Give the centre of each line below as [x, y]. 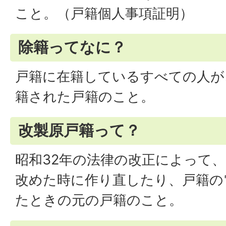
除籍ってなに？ [72, 47]
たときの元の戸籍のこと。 [99, 200]
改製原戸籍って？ [79, 130]
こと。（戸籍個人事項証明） [104, 13]
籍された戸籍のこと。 [85, 97]
